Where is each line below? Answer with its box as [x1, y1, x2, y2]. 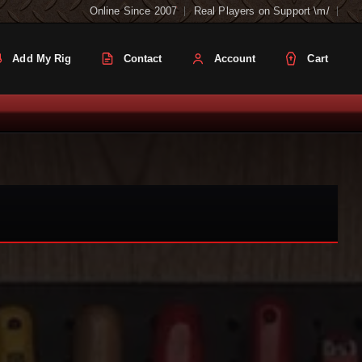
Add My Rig [12, 53, 72, 65]
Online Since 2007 [89, 5, 178, 17]
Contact [123, 53, 162, 65]
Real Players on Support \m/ [193, 5, 330, 17]
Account [213, 53, 256, 65]
